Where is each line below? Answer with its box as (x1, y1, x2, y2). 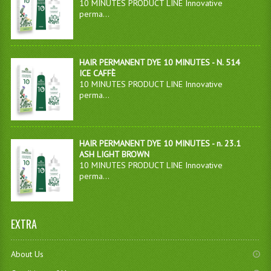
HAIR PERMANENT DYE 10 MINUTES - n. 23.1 (79, 138, 241, 149)
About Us (10, 249, 44, 260)
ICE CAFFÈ (79, 68, 116, 79)
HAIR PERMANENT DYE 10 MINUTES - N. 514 (79, 57, 240, 68)
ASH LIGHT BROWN (79, 149, 149, 160)
